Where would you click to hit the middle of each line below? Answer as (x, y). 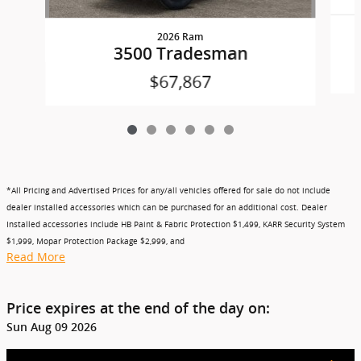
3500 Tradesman (180, 53)
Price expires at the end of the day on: (138, 308)
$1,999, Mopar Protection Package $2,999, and (95, 241)
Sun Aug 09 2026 (52, 327)
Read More (36, 256)
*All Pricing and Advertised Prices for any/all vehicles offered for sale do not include (168, 190)
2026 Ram (180, 37)
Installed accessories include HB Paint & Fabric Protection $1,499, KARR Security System (176, 224)
